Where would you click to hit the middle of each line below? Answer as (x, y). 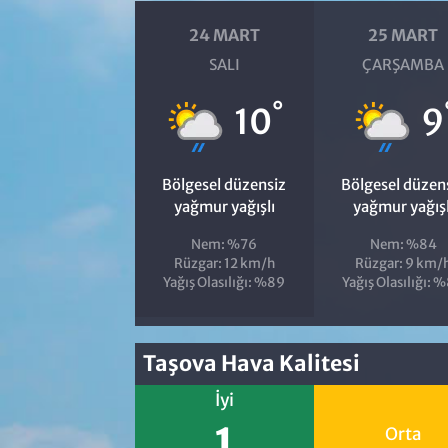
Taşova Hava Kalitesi (252, 363)
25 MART (403, 35)
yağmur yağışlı (224, 206)
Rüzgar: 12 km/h (224, 263)
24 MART (224, 35)
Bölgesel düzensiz (224, 184)
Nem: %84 (403, 244)
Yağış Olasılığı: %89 (224, 282)
